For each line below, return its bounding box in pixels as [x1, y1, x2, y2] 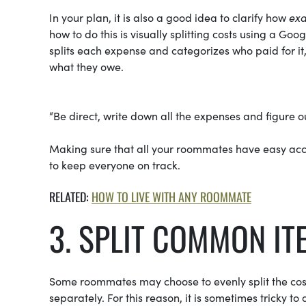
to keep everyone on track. [49, 156, 180, 172]
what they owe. [49, 58, 124, 74]
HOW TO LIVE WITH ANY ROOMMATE [92, 187, 251, 206]
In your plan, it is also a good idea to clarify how [49, 9, 289, 25]
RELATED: [49, 187, 92, 206]
